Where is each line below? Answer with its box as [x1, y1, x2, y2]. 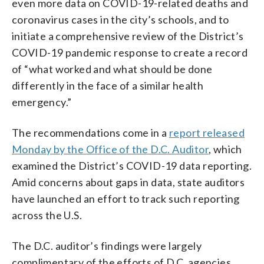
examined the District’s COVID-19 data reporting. [12, 159, 252, 172]
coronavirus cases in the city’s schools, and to [12, 12, 229, 26]
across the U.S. [12, 208, 82, 222]
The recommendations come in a [12, 126, 169, 139]
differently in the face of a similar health [12, 78, 204, 92]
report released [169, 126, 245, 139]
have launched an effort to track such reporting [12, 192, 240, 205]
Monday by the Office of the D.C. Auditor [12, 142, 209, 156]
